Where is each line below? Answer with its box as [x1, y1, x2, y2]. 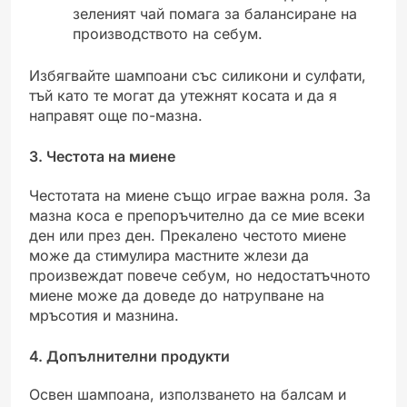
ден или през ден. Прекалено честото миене [29, 225, 346, 244]
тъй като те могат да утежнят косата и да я [29, 86, 337, 105]
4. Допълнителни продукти [29, 346, 230, 365]
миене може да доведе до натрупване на [29, 285, 324, 304]
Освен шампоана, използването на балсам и [29, 384, 346, 403]
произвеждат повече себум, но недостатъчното [29, 265, 371, 284]
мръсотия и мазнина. [29, 305, 179, 324]
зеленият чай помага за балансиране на [73, 5, 357, 24]
